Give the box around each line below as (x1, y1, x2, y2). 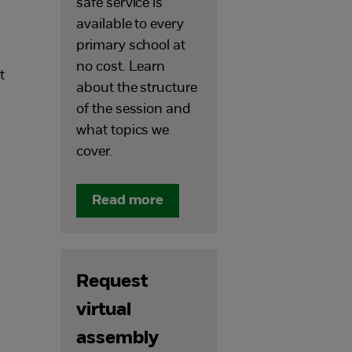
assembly (76, 329, 159, 348)
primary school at (76, 38, 185, 53)
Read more (92, 193, 164, 208)
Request (76, 273, 148, 291)
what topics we (76, 123, 170, 138)
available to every (76, 17, 184, 32)
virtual (76, 301, 131, 320)
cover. (76, 145, 112, 159)
